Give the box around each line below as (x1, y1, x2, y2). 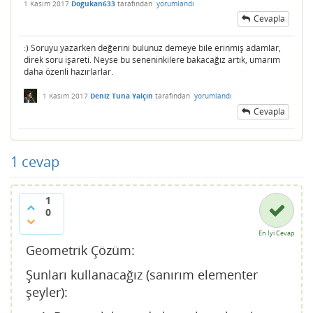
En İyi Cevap (259, 228, 295, 238)
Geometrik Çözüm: (26, 241, 135, 259)
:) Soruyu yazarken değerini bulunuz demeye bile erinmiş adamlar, (24, 41, 281, 54)
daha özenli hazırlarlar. (24, 65, 113, 78)
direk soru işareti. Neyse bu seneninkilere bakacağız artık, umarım (24, 53, 280, 66)
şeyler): (26, 283, 68, 300)
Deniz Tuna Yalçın (90, 90, 153, 101)
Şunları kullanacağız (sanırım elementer (26, 265, 258, 283)
